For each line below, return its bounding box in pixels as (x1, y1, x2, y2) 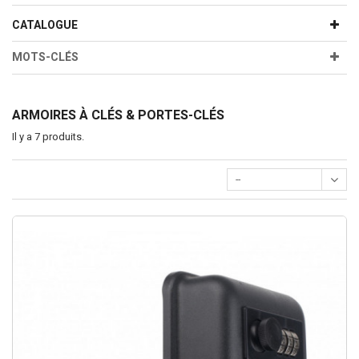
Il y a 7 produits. (12, 129, 84, 144)
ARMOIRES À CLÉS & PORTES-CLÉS (12, 106, 228, 125)
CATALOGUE (12, 17, 78, 34)
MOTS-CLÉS (12, 49, 79, 66)
